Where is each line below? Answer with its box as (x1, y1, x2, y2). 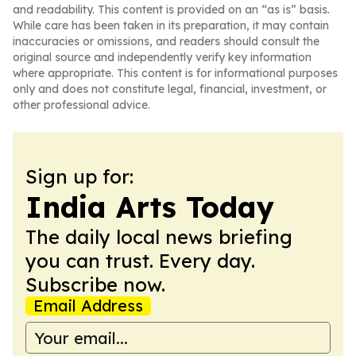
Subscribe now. (25, 273, 165, 296)
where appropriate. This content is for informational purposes (13, 66, 338, 80)
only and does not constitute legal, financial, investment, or (13, 82, 327, 96)
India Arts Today (25, 189, 274, 225)
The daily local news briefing (25, 225, 292, 249)
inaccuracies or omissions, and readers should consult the (13, 34, 319, 48)
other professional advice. (13, 98, 150, 112)
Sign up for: (25, 164, 133, 188)
